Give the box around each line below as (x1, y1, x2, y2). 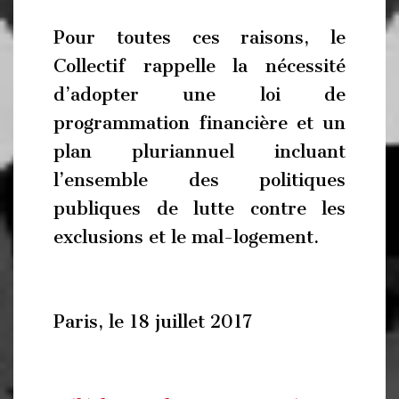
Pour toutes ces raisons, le (53, 26, 346, 48)
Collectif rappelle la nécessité (53, 54, 346, 77)
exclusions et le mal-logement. (53, 225, 319, 248)
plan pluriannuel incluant (53, 140, 346, 162)
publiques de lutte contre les (53, 197, 346, 219)
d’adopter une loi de (53, 83, 346, 105)
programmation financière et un (53, 111, 346, 134)
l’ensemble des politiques (53, 168, 346, 191)
